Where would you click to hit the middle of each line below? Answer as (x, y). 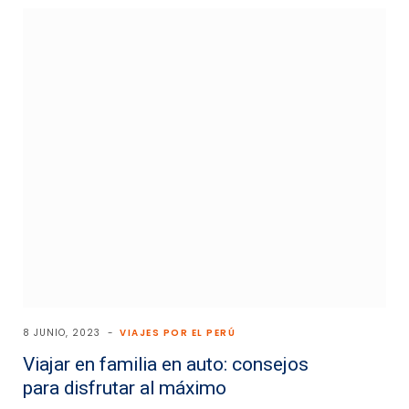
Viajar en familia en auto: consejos (166, 365)
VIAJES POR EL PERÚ (178, 333)
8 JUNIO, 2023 (62, 333)
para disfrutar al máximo (125, 388)
